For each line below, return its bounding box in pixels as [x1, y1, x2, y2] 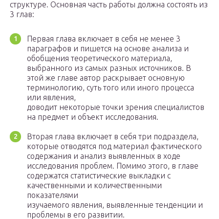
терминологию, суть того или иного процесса [27, 83, 194, 92]
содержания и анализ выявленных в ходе [27, 152, 180, 161]
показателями [27, 191, 78, 200]
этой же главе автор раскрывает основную [27, 73, 185, 83]
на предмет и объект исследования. [27, 112, 158, 122]
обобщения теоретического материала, [27, 54, 172, 63]
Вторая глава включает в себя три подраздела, [27, 132, 198, 141]
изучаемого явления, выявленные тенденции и [27, 200, 203, 210]
